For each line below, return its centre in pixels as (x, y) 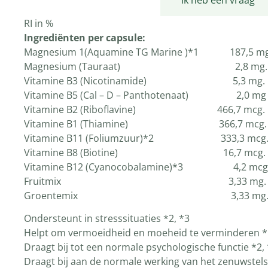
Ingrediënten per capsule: (85, 38)
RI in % (39, 23)
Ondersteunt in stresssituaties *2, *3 (107, 219)
